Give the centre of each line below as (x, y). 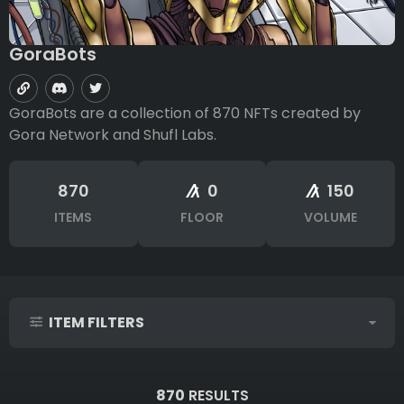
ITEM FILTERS (96, 322)
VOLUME (330, 217)
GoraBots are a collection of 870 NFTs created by (185, 113)
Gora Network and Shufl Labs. (113, 135)
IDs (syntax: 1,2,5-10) (71, 386)
